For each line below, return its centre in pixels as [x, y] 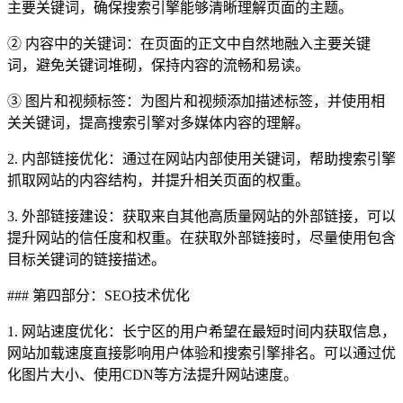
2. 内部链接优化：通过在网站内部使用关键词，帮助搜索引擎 [201, 159]
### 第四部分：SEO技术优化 [99, 296]
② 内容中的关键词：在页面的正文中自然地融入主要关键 [189, 44]
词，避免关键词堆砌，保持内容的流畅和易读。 [158, 66]
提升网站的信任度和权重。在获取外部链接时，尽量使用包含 [201, 238]
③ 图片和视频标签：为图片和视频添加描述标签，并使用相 [196, 102]
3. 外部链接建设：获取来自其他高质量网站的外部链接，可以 [201, 217]
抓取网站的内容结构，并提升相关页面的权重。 [158, 181]
